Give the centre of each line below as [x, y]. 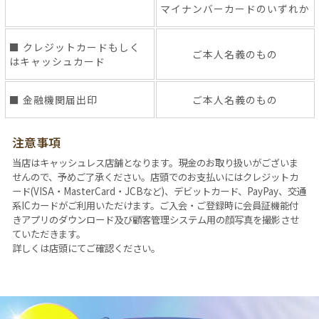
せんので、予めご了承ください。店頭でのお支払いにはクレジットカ [155, 176]
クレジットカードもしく [81, 47]
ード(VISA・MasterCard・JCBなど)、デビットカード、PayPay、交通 [159, 190]
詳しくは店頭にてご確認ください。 [86, 247]
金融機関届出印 [60, 99]
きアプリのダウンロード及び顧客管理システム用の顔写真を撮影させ [155, 219]
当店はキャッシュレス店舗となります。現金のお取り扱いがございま [155, 162]
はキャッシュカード [57, 61]
